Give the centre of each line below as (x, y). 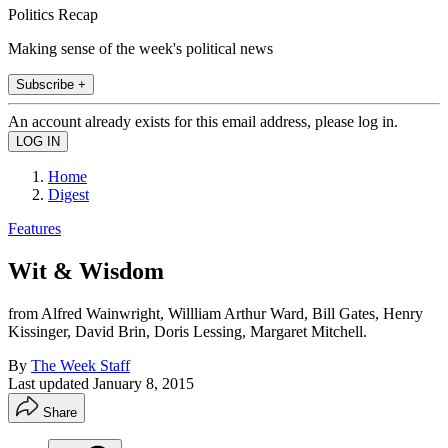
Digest (68, 194)
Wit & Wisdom (86, 270)
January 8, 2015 (143, 383)
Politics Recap (53, 14)
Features (34, 228)
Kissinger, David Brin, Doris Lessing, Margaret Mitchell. (187, 331)
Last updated (50, 383)
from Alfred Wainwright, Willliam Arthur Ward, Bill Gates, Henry (215, 313)
